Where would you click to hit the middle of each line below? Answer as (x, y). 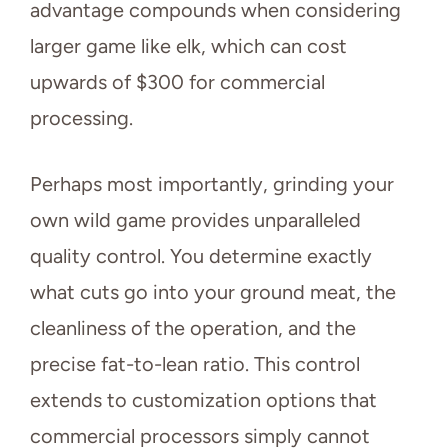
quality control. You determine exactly (201, 256)
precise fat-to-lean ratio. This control (195, 364)
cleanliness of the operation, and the (193, 328)
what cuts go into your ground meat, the (213, 292)
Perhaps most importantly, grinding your (212, 184)
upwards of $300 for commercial (177, 82)
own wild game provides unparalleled (195, 220)
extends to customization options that (203, 400)
